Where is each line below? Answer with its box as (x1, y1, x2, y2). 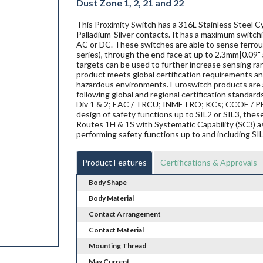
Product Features (82, 157, 147, 168)
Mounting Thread (88, 241, 146, 251)
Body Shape (88, 178, 127, 187)
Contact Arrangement (88, 210, 161, 219)
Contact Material (88, 225, 144, 235)
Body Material (88, 194, 134, 203)
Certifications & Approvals (160, 157, 257, 168)
